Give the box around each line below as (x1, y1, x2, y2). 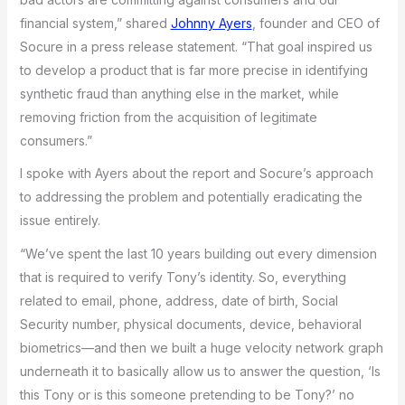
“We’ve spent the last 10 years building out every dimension (19, 245, 377, 261)
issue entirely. (19, 212, 100, 228)
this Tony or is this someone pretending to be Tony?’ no (19, 386, 354, 402)
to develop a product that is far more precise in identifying (19, 61, 368, 78)
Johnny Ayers (170, 14, 252, 31)
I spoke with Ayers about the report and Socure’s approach (19, 165, 373, 181)
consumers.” (19, 132, 92, 148)
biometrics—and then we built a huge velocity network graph (19, 339, 383, 355)
